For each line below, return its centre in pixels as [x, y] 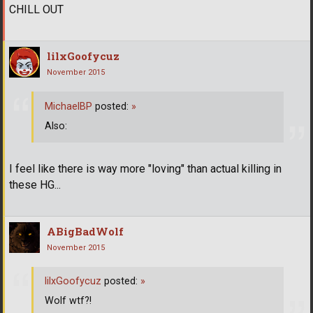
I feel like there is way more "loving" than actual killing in [145, 168]
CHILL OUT [36, 10]
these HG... [35, 184]
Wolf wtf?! [68, 301]
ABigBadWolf [85, 231]
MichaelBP [68, 106]
